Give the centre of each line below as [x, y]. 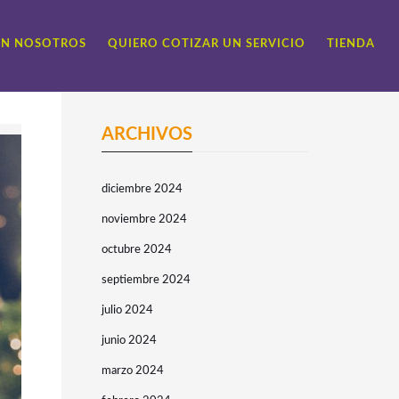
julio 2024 [127, 310]
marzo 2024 [132, 371]
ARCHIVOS [147, 134]
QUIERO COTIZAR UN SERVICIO [207, 44]
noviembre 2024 [144, 220]
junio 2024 [129, 341]
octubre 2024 [136, 250]
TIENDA [351, 44]
